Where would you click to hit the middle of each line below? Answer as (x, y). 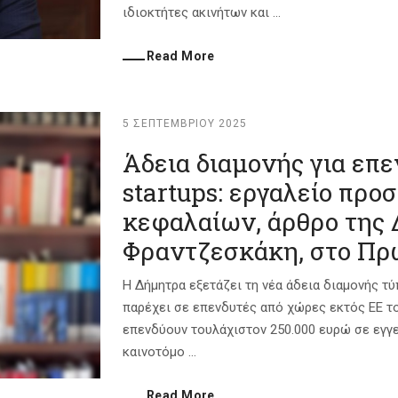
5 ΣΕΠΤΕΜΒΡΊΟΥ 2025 (185, 123)
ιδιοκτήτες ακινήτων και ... (202, 12)
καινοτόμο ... (159, 352)
